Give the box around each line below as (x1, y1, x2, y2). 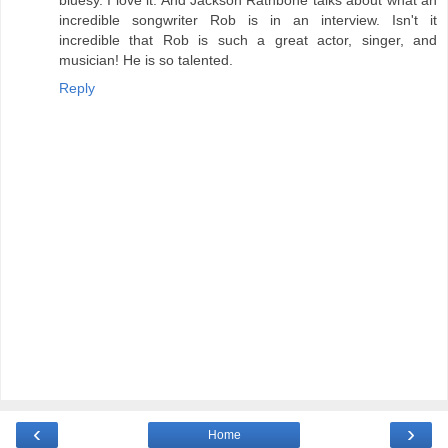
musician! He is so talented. (59, 51, 233, 68)
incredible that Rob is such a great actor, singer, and (59, 31, 437, 48)
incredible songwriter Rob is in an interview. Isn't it (59, 11, 437, 28)
